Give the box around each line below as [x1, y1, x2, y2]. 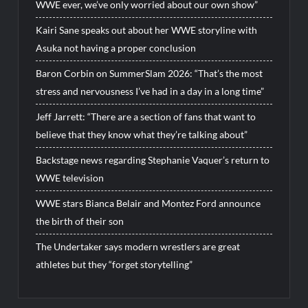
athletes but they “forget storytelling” [36, 258, 193, 271]
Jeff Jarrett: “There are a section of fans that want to [36, 111, 256, 123]
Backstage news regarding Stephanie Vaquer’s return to [36, 154, 270, 166]
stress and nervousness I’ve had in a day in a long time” [36, 85, 265, 98]
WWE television [36, 172, 104, 184]
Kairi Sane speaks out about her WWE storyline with [36, 24, 258, 36]
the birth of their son [36, 215, 124, 228]
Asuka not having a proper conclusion [36, 42, 197, 54]
